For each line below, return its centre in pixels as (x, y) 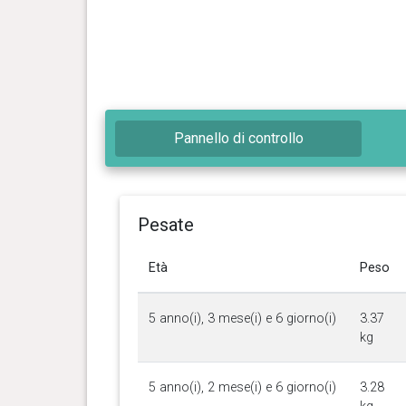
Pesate (165, 224)
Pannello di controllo (238, 138)
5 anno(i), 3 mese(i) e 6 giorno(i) (242, 318)
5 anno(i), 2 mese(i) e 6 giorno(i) (242, 387)
